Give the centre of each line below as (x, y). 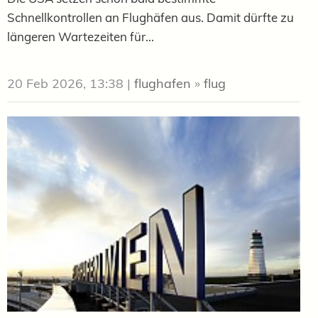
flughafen (163, 84)
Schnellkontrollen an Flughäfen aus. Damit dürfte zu (150, 18)
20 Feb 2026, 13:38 (65, 84)
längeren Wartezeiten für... (81, 37)
